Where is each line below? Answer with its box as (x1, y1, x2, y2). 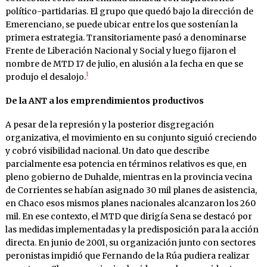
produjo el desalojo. (5, 71, 86, 82)
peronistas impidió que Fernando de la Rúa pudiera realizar (5, 250, 250, 261)
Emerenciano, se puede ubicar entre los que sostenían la (5, 18, 238, 30)
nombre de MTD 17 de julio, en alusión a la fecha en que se (5, 58, 243, 69)
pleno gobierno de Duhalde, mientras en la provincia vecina (5, 171, 252, 182)
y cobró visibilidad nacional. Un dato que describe (5, 145, 209, 156)
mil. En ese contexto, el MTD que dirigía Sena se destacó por (5, 210, 252, 222)
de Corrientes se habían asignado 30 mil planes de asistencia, (5, 184, 257, 195)
